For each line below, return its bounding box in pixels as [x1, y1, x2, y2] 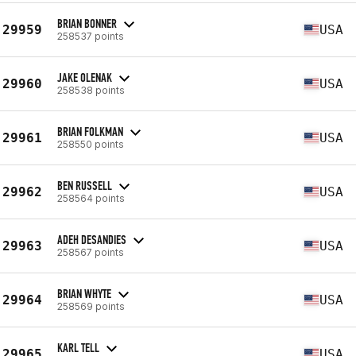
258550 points [57, 137, 124, 150]
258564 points [57, 192, 125, 204]
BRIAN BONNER [57, 15, 117, 31]
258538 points [57, 83, 125, 96]
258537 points [57, 29, 124, 42]
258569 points [57, 300, 125, 312]
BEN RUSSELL [57, 177, 112, 193]
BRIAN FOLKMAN [57, 123, 123, 139]
